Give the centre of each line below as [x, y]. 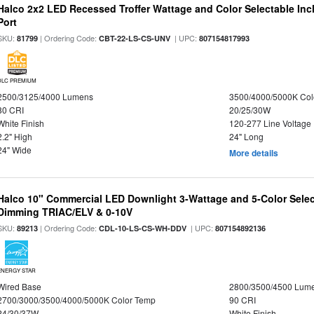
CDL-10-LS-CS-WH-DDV [143, 228]
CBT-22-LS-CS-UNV [135, 38]
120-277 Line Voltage [270, 123]
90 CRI [242, 300]
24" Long [246, 136]
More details [253, 153]
